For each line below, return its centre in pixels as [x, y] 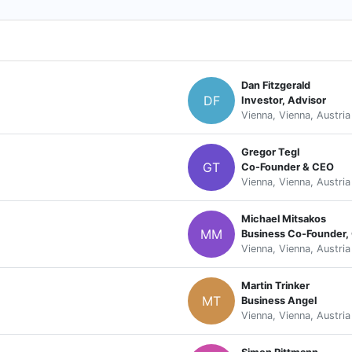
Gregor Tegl [270, 152]
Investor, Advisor [284, 101]
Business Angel [279, 301]
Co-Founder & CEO [288, 167]
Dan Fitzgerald [276, 86]
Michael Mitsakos [284, 219]
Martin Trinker [275, 286]
